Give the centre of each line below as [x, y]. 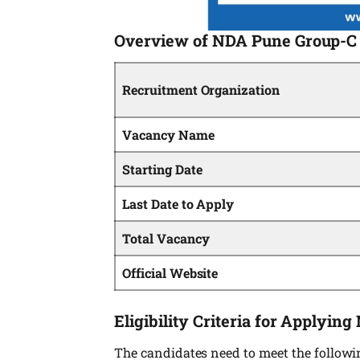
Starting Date [162, 169]
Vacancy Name [168, 134]
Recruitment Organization [201, 89]
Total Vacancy [166, 238]
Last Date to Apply [178, 203]
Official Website [170, 272]
